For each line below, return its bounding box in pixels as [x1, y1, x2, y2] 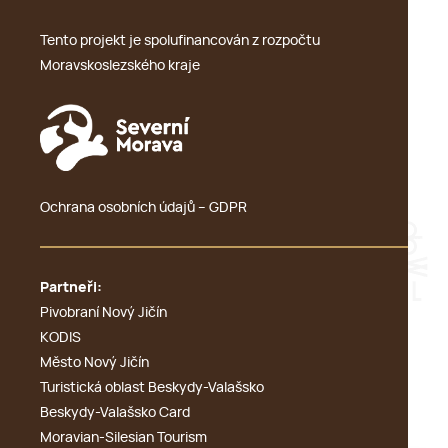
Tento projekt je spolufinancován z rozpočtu [40, 34, 320, 49]
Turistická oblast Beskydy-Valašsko [40, 380, 264, 395]
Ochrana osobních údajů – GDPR [40, 200, 247, 215]
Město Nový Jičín [40, 355, 149, 370]
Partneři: [40, 280, 102, 295]
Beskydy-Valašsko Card [40, 405, 190, 420]
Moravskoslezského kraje [40, 59, 200, 74]
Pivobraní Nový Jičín [40, 305, 167, 320]
